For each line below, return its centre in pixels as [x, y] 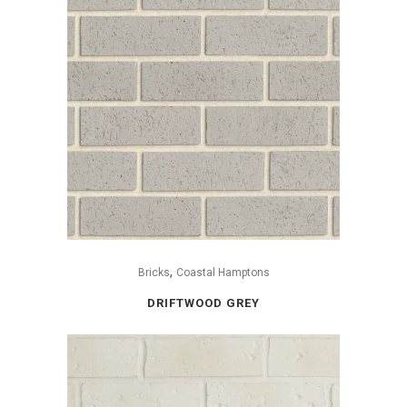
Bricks [154, 272]
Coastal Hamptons [223, 272]
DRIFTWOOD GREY [203, 303]
